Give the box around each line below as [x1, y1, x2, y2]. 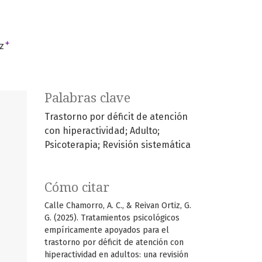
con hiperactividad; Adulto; [44, 125, 160, 136]
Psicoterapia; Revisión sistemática [44, 139, 191, 150]
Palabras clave [44, 90, 130, 105]
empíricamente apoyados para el [44, 225, 169, 235]
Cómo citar [44, 180, 109, 195]
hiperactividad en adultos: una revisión [44, 249, 188, 260]
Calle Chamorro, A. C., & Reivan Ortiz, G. [44, 200, 191, 211]
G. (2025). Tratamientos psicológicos [44, 212, 180, 223]
